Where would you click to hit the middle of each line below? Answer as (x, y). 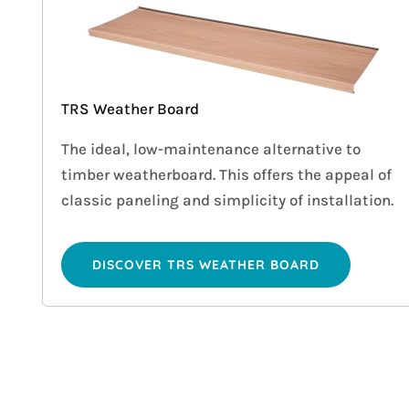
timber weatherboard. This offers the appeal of (227, 175)
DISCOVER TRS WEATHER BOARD (206, 265)
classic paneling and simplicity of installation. (228, 200)
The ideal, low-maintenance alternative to (211, 149)
